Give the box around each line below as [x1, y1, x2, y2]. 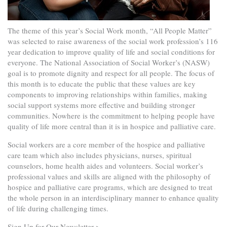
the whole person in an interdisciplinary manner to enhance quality [8, 193, 219, 203]
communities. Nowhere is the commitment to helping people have [8, 110, 215, 121]
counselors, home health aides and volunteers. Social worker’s [8, 161, 203, 171]
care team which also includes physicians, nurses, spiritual [8, 150, 192, 160]
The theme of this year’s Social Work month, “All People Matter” [8, 25, 212, 35]
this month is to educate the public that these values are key [8, 79, 196, 89]
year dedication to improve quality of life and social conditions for [8, 47, 215, 57]
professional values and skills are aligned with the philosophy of [8, 171, 210, 181]
